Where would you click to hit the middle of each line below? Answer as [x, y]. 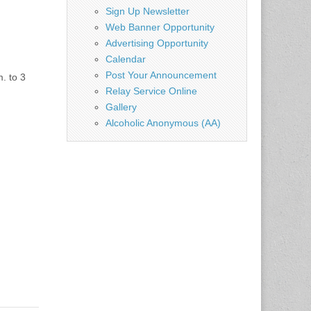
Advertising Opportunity [157, 43]
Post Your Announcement [161, 75]
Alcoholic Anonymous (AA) [163, 123]
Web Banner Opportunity [160, 27]
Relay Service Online [151, 91]
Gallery [121, 107]
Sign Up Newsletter [148, 11]
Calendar [126, 59]
